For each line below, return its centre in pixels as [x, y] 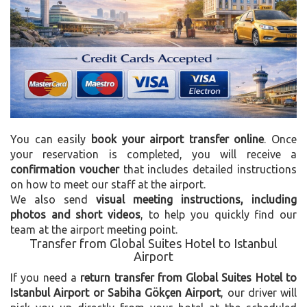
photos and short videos [75, 214]
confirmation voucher [65, 169]
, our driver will [259, 292]
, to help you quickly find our [219, 214]
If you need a [46, 277]
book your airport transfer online [177, 139]
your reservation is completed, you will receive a [153, 154]
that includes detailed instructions [208, 169]
